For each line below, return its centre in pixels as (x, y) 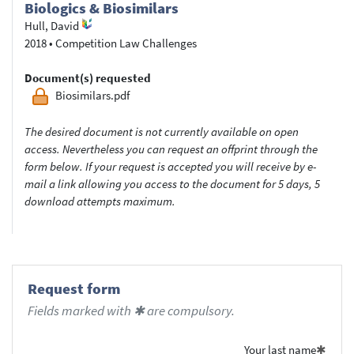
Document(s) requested (88, 77)
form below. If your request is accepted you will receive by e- (170, 166)
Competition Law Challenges (126, 43)
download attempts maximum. (100, 201)
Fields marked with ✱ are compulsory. (131, 311)
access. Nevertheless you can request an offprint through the (171, 149)
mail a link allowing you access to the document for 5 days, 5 (172, 183)
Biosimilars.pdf (92, 95)
